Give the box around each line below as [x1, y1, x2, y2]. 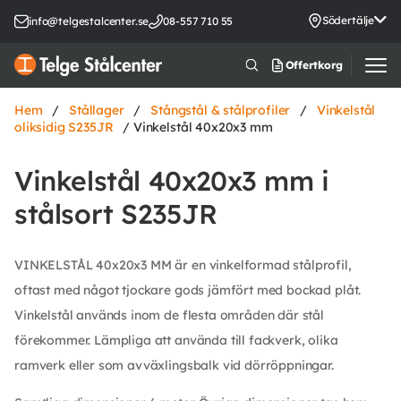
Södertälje [321, 13, 375, 27]
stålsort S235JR [14, 196, 218, 231]
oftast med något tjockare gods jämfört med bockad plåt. [14, 281, 362, 298]
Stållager [69, 101, 124, 118]
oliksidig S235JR [14, 118, 114, 135]
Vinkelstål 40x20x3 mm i [14, 163, 329, 198]
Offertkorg [285, 57, 343, 72]
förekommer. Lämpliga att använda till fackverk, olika [14, 331, 338, 348]
